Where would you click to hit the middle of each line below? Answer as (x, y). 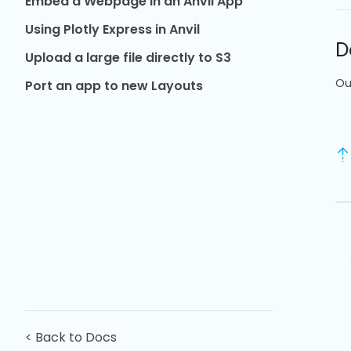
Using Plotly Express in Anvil (112, 29)
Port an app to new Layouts (114, 86)
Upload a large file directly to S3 (128, 58)
